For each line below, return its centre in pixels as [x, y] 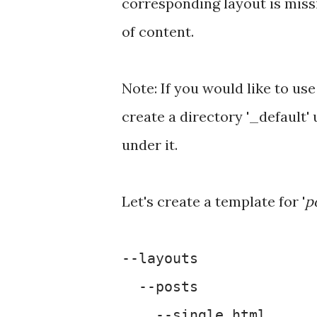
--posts [160, 287]
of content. [158, 31]
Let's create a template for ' [213, 201]
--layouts [160, 258]
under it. [150, 145]
